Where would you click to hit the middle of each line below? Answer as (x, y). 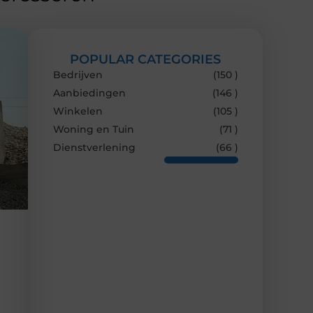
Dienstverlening (94, 147)
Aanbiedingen (89, 93)
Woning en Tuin (94, 129)
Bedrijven (78, 74)
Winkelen (78, 111)
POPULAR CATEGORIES (145, 59)
